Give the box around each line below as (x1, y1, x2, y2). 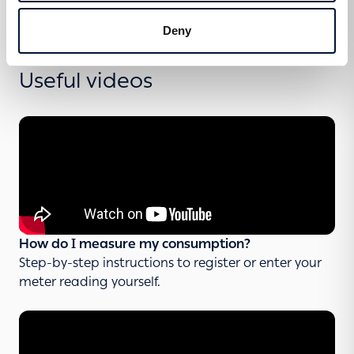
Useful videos (19, 67, 153, 94)
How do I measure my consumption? (19, 236, 250, 252)
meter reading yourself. (19, 274, 160, 290)
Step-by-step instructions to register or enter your (19, 255, 322, 271)
